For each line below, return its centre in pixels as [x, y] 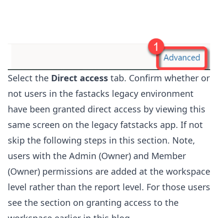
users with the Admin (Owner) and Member [97, 156]
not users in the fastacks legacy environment [101, 94]
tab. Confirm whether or [159, 78]
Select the [29, 78]
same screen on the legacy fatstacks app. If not [105, 125]
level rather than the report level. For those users [109, 187]
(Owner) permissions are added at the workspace [109, 172]
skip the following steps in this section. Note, [101, 140]
